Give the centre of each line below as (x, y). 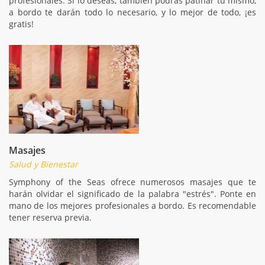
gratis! (21, 24)
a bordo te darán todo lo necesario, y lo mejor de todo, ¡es (132, 12)
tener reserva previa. (50, 217)
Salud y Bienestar (43, 164)
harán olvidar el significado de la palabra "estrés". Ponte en (132, 193)
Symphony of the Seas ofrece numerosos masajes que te (132, 182)
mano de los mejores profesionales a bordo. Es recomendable (132, 205)
